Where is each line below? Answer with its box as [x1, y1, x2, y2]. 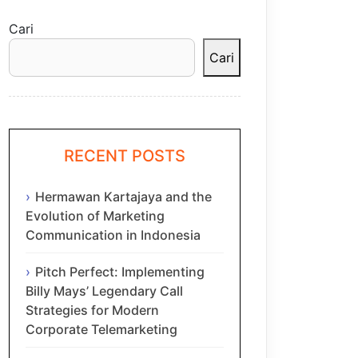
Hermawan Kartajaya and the [35, 188, 212, 205]
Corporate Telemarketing [26, 320, 177, 337]
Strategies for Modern [26, 301, 159, 318]
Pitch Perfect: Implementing [35, 263, 205, 280]
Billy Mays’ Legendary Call [26, 282, 183, 299]
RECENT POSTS [64, 146, 185, 166]
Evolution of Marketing [26, 207, 165, 224]
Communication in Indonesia [26, 226, 201, 243]
